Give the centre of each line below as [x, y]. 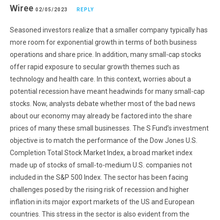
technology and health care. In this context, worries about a [100, 79]
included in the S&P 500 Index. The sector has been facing [99, 177]
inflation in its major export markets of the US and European [102, 202]
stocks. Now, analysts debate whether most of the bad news [103, 103]
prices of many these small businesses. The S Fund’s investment [109, 128]
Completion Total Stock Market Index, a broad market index [101, 152]
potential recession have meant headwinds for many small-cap [107, 91]
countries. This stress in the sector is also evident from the [100, 214]
